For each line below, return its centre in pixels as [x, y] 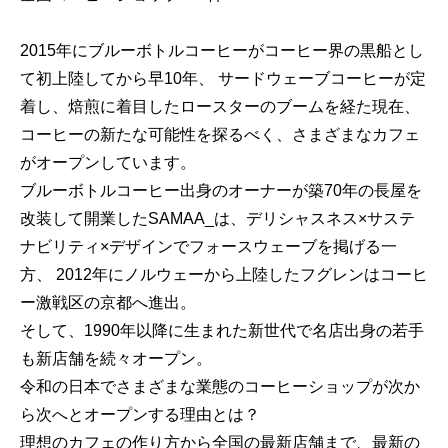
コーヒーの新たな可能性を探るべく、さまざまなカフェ [220, 134]
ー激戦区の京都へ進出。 [108, 302]
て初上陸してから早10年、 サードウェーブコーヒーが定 [223, 78]
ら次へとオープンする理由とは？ [140, 414]
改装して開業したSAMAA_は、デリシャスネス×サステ [217, 218]
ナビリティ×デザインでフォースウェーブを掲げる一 [208, 246]
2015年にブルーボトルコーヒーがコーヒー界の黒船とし [222, 50]
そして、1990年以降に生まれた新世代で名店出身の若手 [222, 330]
